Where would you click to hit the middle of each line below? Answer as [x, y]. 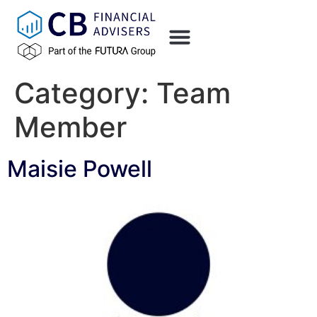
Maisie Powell [80, 169]
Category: [85, 93]
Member [70, 127]
